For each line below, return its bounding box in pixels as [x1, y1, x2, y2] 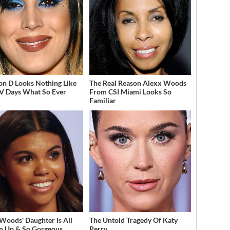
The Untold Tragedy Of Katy [89, 215, 178, 224]
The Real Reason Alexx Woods [89, 78, 186, 87]
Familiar [89, 95, 116, 105]
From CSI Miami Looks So [89, 87, 171, 96]
